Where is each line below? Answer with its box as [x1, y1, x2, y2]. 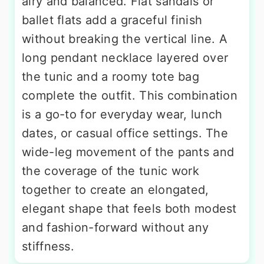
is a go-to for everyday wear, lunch [22, 107, 223, 121]
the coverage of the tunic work [22, 163, 199, 178]
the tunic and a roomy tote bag [22, 69, 199, 84]
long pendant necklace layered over [22, 50, 229, 65]
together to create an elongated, [22, 182, 209, 197]
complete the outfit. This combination [22, 88, 238, 103]
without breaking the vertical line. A [22, 31, 228, 46]
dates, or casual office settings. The [22, 126, 229, 140]
